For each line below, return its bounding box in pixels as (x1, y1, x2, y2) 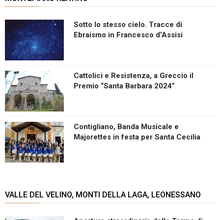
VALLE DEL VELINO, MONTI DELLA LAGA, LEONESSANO (5, 190, 201, 199)
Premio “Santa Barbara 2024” (74, 81, 175, 90)
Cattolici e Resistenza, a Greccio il (74, 71, 193, 80)
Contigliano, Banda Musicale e (74, 122, 179, 131)
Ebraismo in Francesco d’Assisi (74, 30, 183, 39)
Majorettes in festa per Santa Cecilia (74, 132, 200, 141)
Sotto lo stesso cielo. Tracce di (74, 20, 182, 29)
